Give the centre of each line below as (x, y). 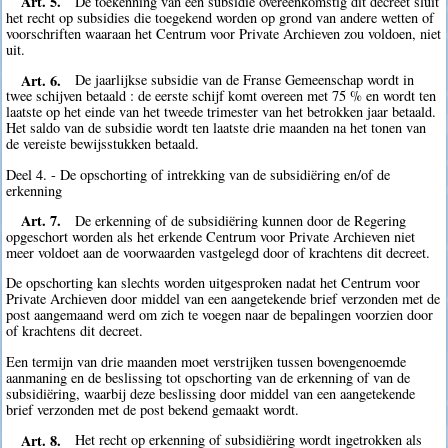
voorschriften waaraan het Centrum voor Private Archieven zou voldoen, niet (224, 33)
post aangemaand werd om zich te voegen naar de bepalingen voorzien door (220, 315)
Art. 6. (40, 80)
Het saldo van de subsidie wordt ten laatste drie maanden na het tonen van (216, 128)
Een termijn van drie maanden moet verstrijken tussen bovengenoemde (206, 361)
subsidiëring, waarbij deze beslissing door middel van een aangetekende (211, 393)
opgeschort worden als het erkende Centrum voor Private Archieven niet (211, 236)
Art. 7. (40, 220)
